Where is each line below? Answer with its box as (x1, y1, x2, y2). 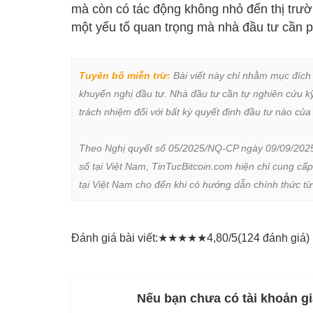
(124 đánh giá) (238, 231, 310, 244)
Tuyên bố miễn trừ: (79, 69, 170, 81)
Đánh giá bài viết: (71, 231, 158, 244)
